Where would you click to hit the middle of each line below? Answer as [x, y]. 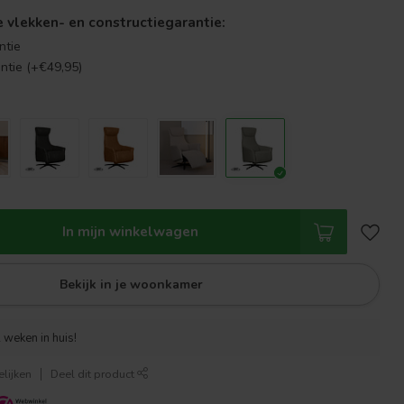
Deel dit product [94, 374]
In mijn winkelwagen [130, 231]
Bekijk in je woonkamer [132, 285]
